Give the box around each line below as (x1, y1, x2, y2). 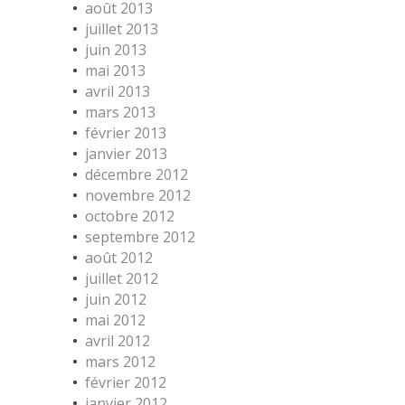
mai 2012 (85, 310, 146, 330)
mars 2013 (85, 102, 155, 122)
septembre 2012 (85, 227, 195, 247)
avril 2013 (85, 81, 150, 101)
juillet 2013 (85, 19, 158, 39)
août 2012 (85, 248, 153, 268)
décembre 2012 (85, 165, 188, 184)
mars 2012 (85, 352, 155, 372)
